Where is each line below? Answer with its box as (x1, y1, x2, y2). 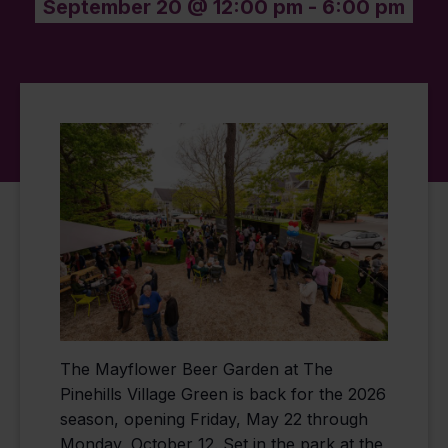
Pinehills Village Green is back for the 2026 (60, 384, 386, 405)
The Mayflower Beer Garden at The (60, 359, 333, 380)
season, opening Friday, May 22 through (60, 409, 368, 430)
